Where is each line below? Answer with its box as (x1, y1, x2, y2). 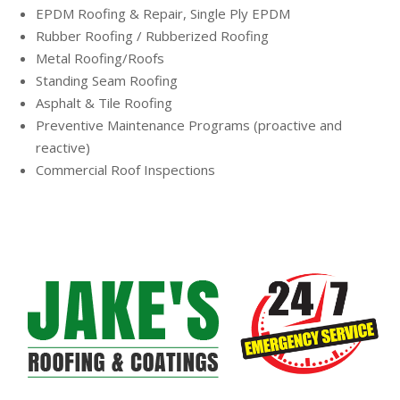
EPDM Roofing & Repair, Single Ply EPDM (36, 4, 290, 22)
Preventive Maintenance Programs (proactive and (36, 115, 342, 134)
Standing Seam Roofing (36, 71, 178, 89)
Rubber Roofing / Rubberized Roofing (36, 26, 269, 45)
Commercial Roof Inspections (36, 160, 215, 179)
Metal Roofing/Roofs (36, 48, 164, 67)
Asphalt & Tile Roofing (36, 93, 172, 112)
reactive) (36, 137, 90, 156)
